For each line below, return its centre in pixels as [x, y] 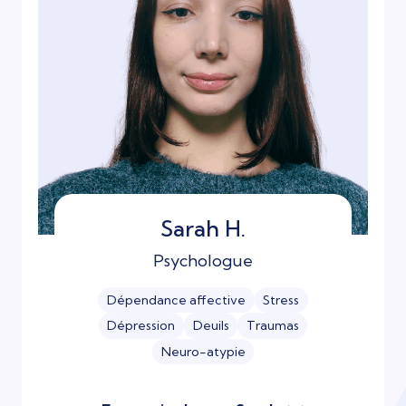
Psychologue [203, 260]
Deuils [211, 326]
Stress [281, 300]
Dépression [141, 326]
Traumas [272, 326]
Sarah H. [203, 228]
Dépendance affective [176, 300]
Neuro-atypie [203, 351]
